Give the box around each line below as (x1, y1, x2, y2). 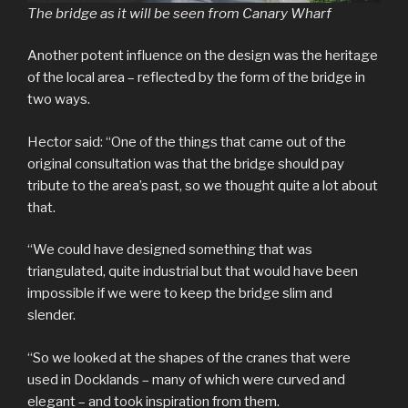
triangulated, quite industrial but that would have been (27, 263, 358, 280)
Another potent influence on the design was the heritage (27, 47, 378, 65)
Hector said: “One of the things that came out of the (27, 133, 346, 150)
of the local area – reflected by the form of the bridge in (27, 69, 365, 87)
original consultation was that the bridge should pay (27, 155, 344, 172)
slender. (27, 307, 76, 324)
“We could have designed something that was (27, 241, 312, 259)
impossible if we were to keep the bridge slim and (27, 285, 332, 302)
